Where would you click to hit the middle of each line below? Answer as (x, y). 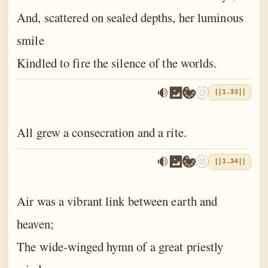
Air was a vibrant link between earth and (117, 201)
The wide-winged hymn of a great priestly (120, 247)
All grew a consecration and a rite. (102, 132)
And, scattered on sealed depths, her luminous (130, 18)
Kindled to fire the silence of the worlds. (117, 63)
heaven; (35, 224)
